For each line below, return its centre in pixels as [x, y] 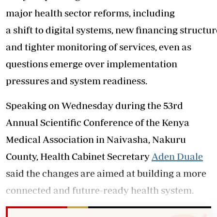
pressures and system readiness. [77, 81]
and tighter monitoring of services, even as [99, 47]
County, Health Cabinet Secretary [79, 156]
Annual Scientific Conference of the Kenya [98, 122]
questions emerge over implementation [92, 64]
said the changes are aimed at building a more [106, 173]
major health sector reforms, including [90, 13]
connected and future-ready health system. [100, 190]
